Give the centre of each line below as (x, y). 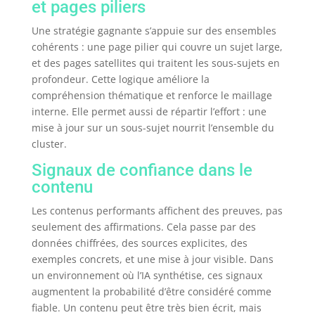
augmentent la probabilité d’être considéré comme (151, 292)
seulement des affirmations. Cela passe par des (143, 227)
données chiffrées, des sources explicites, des (139, 243)
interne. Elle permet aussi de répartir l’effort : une (149, 112)
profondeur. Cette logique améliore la (120, 79)
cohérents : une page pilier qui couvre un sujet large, (157, 47)
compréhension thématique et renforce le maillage (152, 96)
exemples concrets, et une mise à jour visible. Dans (152, 259)
